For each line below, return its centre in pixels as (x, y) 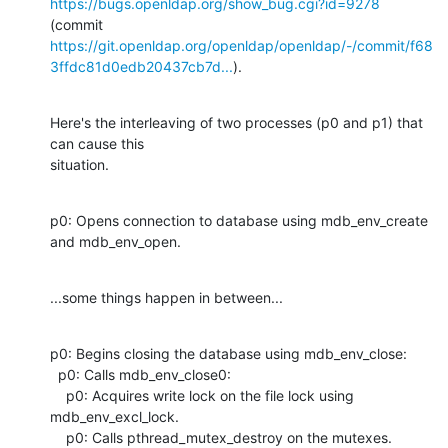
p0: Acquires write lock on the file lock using (58, 395)
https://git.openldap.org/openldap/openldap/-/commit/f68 (241, 45)
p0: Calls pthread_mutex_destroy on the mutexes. (229, 437)
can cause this (97, 143)
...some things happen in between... (166, 297)
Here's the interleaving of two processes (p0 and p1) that (236, 122)
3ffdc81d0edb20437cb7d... (141, 66)
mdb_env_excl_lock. (114, 416)
